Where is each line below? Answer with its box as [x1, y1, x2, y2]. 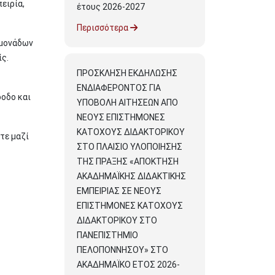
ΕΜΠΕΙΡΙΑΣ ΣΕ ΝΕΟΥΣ [77, 186, 161, 196]
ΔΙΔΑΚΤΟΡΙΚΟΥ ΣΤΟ [77, 215, 157, 225]
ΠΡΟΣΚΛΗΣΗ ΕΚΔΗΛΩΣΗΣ [77, 68, 177, 78]
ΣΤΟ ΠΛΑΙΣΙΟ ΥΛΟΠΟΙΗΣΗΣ [77, 142, 182, 152]
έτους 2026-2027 [77, 2, 145, 12]
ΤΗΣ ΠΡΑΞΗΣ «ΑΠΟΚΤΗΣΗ [77, 157, 179, 166]
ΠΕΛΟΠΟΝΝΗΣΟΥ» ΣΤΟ [77, 245, 168, 255]
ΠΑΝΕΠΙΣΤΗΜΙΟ [77, 230, 138, 240]
